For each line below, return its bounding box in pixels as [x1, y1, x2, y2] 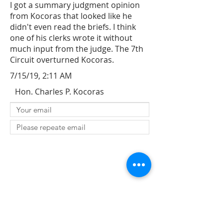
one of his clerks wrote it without [10, 32, 132, 43]
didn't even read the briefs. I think [10, 21, 136, 32]
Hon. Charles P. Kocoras [15, 86, 104, 97]
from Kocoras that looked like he [10, 10, 132, 21]
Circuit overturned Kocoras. [10, 54, 114, 65]
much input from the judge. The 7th [10, 43, 143, 54]
